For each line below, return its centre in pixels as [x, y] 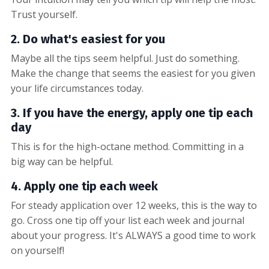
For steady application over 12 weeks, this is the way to [134, 205]
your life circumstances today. [77, 88]
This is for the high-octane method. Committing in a [127, 146]
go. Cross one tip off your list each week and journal [128, 220]
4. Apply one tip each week [84, 186]
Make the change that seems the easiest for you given [133, 73]
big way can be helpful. [62, 161]
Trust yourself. [44, 14]
